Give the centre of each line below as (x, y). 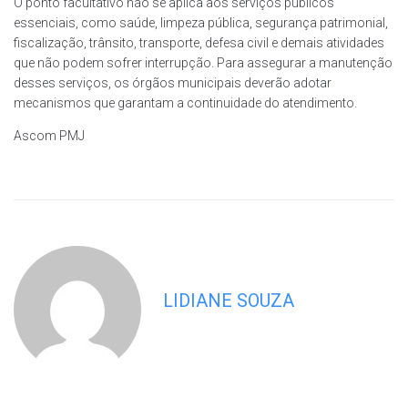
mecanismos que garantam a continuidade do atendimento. (187, 102)
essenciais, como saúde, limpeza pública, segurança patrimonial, (201, 22)
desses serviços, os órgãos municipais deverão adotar (173, 82)
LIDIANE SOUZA (229, 300)
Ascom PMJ (49, 135)
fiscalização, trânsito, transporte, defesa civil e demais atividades (199, 42)
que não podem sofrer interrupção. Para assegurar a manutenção (203, 62)
